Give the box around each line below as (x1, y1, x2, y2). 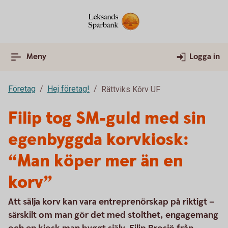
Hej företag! (47, 84, 90, 94)
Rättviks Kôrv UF (101, 84, 160, 94)
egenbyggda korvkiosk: (8, 128, 189, 152)
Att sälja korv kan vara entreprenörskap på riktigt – (8, 196, 214, 208)
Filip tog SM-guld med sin (8, 107, 206, 130)
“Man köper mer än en (8, 150, 183, 173)
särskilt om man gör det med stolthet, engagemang (8, 209, 218, 221)
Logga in (189, 51, 220, 62)
